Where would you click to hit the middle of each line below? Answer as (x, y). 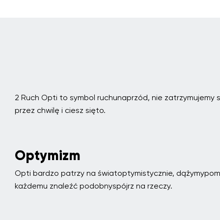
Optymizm (48, 155)
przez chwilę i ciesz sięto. (60, 110)
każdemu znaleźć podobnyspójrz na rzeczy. (94, 186)
